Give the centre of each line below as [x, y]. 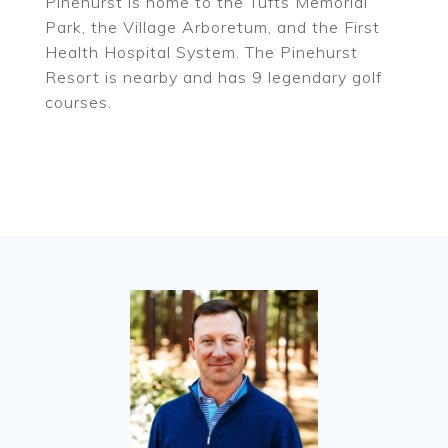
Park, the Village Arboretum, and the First [212, 27]
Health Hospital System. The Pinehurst [201, 52]
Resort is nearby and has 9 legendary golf [213, 77]
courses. [78, 102]
